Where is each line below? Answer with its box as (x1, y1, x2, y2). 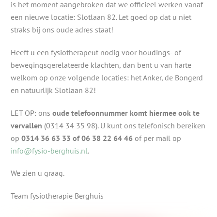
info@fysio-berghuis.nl (11, 145, 88, 155)
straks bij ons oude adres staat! (11, 24, 114, 34)
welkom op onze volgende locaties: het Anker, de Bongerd (11, 72, 203, 82)
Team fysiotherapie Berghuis (11, 191, 104, 201)
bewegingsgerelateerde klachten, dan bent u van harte (11, 60, 192, 70)
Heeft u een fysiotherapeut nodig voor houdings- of (11, 47, 182, 57)
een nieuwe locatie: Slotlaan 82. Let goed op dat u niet (11, 12, 192, 22)
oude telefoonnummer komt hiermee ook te (52, 108, 200, 118)
